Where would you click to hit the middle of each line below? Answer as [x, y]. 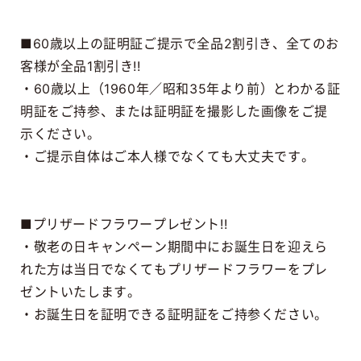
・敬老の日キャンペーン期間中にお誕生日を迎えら [174, 246]
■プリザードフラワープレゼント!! [124, 224]
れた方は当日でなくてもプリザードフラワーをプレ [174, 269]
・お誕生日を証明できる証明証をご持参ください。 [174, 314]
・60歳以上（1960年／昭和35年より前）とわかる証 [180, 88]
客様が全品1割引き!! [80, 66]
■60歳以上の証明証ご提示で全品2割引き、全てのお [179, 43]
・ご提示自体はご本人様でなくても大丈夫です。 [167, 156]
